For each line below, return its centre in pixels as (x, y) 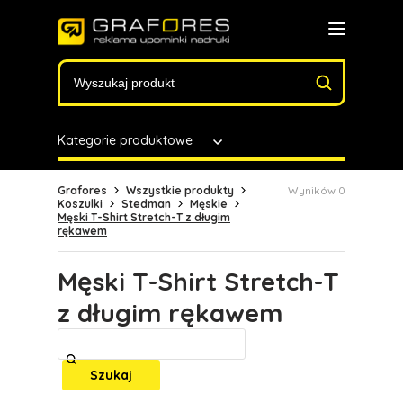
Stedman (146, 204)
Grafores (82, 190)
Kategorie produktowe (125, 140)
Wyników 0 (317, 190)
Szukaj (111, 375)
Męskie (209, 204)
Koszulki (80, 204)
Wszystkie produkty (180, 190)
